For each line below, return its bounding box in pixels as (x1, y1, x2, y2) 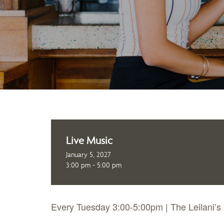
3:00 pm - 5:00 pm (66, 160, 121, 169)
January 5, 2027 (66, 149, 111, 159)
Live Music (66, 134, 112, 146)
